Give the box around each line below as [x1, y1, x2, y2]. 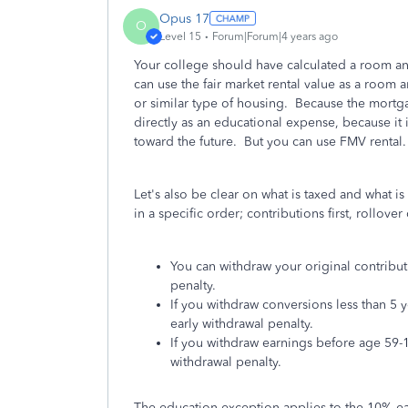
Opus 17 [159, 10, 209, 26]
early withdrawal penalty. [170, 316, 313, 331]
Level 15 [159, 29, 201, 43]
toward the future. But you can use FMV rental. [134, 134, 406, 149]
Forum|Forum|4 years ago [212, 29, 338, 43]
